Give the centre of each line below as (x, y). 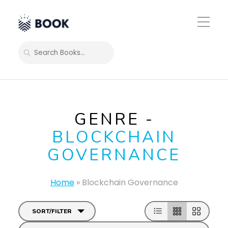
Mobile (208, 29)
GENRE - (114, 119)
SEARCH (40, 56)
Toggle (208, 20)
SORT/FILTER (52, 211)
